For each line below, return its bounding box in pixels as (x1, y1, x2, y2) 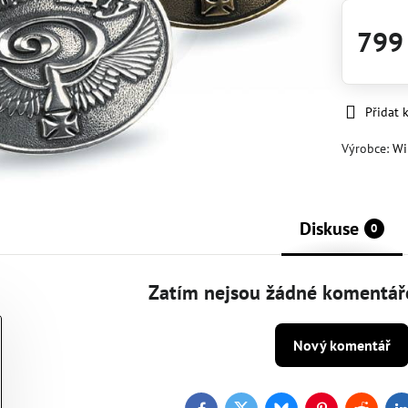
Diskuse (299, 216, 359, 240)
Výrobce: (342, 140, 393, 157)
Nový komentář (292, 335, 391, 354)
